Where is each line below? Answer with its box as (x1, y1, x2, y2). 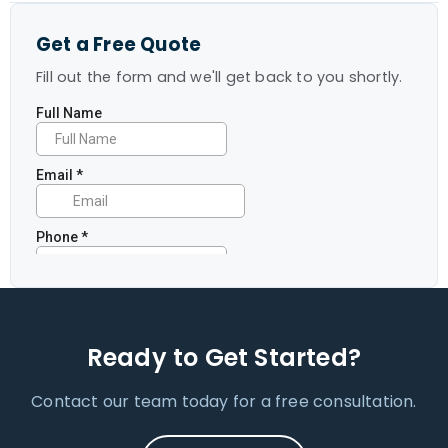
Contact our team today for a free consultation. (31, 390, 417, 413)
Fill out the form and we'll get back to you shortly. (36, 67, 403, 87)
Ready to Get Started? (86, 341, 362, 374)
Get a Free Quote (36, 32, 202, 57)
